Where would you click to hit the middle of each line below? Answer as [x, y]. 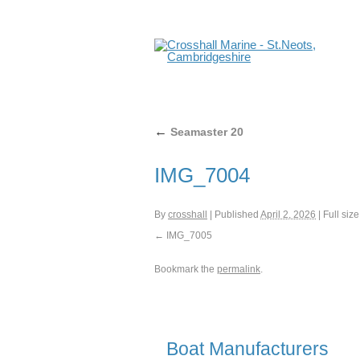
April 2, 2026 [288, 215]
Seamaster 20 [205, 132]
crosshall [188, 215]
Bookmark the [186, 269]
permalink [239, 269]
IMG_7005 [189, 235]
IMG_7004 [202, 175]
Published [237, 215]
